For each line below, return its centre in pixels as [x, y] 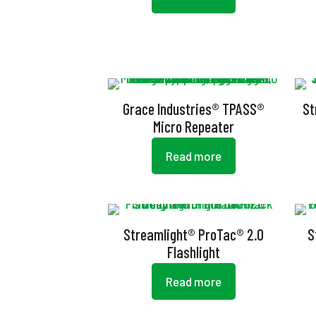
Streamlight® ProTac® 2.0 [193, 234]
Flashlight [193, 252]
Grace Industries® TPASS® [193, 109]
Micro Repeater [193, 126]
